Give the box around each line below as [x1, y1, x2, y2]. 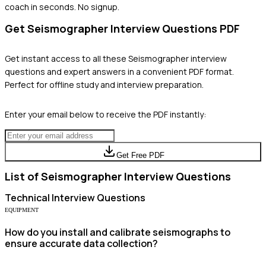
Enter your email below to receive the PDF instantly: [5, 108, 206, 120]
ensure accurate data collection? [5, 236, 158, 250]
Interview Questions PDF [108, 21, 240, 36]
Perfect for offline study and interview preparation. [5, 78, 204, 90]
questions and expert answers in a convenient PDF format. [5, 65, 234, 77]
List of [5, 169, 41, 183]
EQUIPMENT [5, 206, 39, 213]
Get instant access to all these [5, 52, 128, 64]
